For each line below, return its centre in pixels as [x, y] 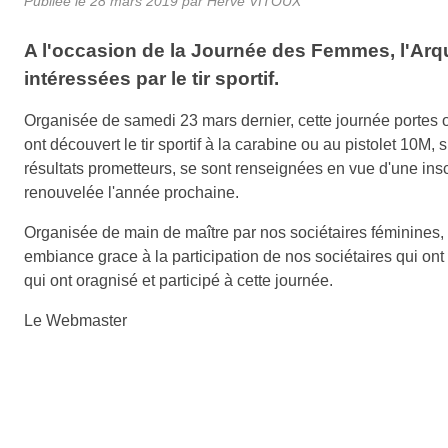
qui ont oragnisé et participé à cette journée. [178, 280]
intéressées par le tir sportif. [151, 78]
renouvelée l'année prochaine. [131, 192]
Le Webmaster [75, 320]
